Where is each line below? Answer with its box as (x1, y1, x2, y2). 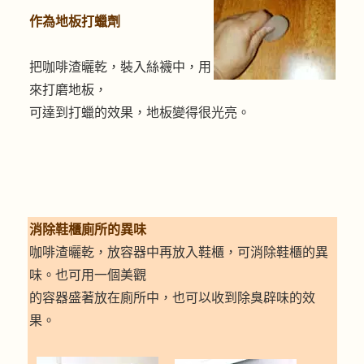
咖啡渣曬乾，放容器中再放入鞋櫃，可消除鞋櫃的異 (28, 245, 328, 260)
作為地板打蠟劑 (28, 15, 120, 29)
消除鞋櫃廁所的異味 (28, 223, 146, 237)
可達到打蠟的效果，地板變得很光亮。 (28, 106, 250, 120)
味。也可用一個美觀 (28, 268, 146, 283)
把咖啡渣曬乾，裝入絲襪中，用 (28, 60, 211, 75)
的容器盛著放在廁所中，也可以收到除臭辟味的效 (28, 291, 315, 305)
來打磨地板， (28, 83, 107, 97)
